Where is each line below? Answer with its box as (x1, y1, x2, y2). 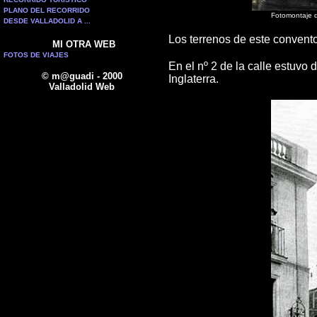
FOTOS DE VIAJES (4, 51, 69, 59)
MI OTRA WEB (52, 39, 115, 50)
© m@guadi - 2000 (41, 71, 122, 81)
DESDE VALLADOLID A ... (4, 17, 91, 25)
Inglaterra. (168, 73, 219, 85)
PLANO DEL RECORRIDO (4, 6, 90, 14)
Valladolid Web (49, 81, 115, 92)
